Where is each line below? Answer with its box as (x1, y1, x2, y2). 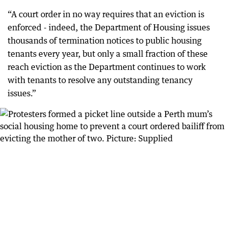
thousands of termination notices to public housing (8, 35, 202, 46)
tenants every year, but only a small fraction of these (8, 48, 208, 59)
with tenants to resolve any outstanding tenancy (8, 74, 193, 85)
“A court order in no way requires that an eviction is (8, 9, 204, 19)
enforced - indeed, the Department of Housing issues (8, 22, 210, 32)
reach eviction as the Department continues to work (8, 61, 206, 72)
